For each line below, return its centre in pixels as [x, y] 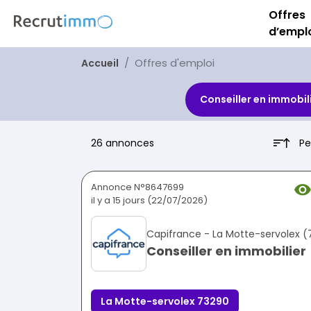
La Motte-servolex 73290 [165, 302]
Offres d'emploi [175, 63]
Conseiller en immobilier [226, 251]
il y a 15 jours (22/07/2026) [149, 201]
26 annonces [123, 143]
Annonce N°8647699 [137, 187]
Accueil [100, 63]
